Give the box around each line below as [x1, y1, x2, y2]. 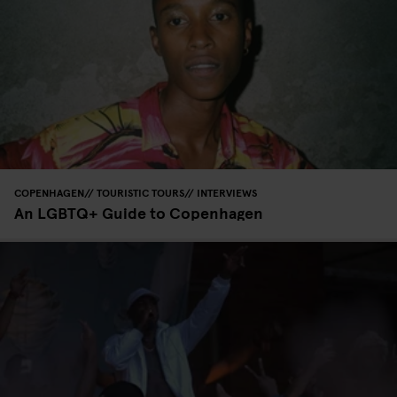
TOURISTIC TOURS [97, 184, 184, 199]
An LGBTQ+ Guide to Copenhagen [14, 200, 263, 223]
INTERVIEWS [197, 184, 257, 199]
